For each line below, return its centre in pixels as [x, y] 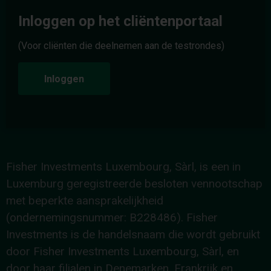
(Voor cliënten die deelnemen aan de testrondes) [121, 45]
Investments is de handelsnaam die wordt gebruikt [133, 234]
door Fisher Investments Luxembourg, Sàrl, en [122, 251]
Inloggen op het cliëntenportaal [120, 21]
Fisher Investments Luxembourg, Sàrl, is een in [123, 166]
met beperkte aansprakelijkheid [85, 200]
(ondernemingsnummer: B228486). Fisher [112, 217]
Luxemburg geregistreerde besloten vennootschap [134, 183]
